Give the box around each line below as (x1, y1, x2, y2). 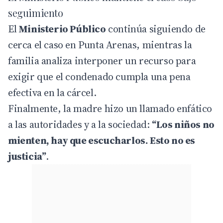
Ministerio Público (18, 21, 106, 36)
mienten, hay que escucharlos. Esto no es (8, 133, 196, 147)
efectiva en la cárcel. (8, 85, 97, 100)
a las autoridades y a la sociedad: (8, 117, 152, 131)
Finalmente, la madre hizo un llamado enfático (8, 101, 213, 115)
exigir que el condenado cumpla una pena (8, 69, 191, 84)
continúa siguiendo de (106, 21, 206, 36)
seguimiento (8, 5, 63, 19)
